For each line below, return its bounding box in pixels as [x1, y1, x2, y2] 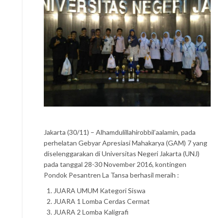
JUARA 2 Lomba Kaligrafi [54, 208, 128, 217]
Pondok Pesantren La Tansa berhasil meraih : [44, 171, 179, 180]
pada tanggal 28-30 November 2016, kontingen [44, 160, 186, 169]
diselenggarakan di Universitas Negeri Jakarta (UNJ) [44, 149, 200, 158]
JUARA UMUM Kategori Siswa [54, 186, 145, 195]
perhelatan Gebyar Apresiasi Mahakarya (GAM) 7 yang [44, 139, 207, 147]
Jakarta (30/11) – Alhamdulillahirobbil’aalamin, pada [44, 128, 196, 137]
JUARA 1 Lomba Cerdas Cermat [54, 197, 150, 206]
